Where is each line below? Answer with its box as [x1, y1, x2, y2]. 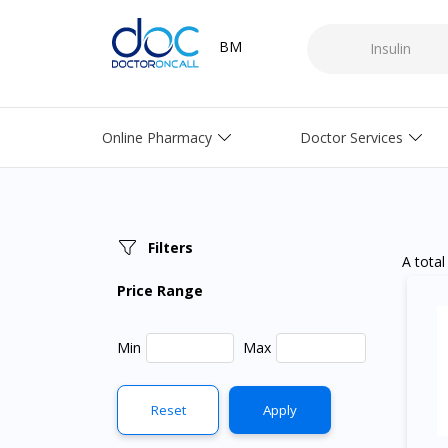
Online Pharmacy [102, 128, 212, 147]
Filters [148, 238, 194, 257]
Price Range [117, 281, 203, 300]
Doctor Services [300, 128, 403, 147]
